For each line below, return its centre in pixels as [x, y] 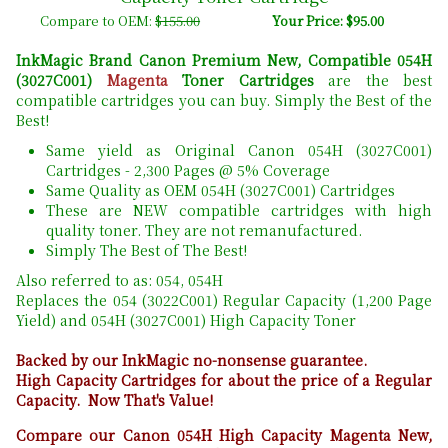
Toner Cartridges [240, 80]
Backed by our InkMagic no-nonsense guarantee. [191, 360]
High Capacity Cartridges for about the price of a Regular [224, 380]
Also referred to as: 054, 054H [119, 280]
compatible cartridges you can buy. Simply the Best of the [224, 100]
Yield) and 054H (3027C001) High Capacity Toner [186, 320]
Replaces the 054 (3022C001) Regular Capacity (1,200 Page [224, 300]
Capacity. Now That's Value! [114, 400]
